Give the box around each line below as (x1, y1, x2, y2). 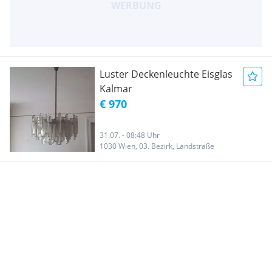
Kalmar (100, 81, 132, 95)
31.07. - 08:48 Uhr (100, 129, 160, 140)
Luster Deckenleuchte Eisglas (100, 67, 233, 81)
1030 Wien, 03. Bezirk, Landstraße (100, 140, 214, 151)
